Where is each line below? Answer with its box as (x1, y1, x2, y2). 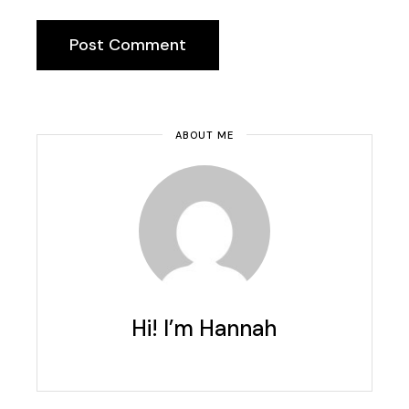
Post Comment (69, 34, 187, 57)
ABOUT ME (174, 129, 235, 142)
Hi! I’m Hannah (131, 314, 278, 343)
